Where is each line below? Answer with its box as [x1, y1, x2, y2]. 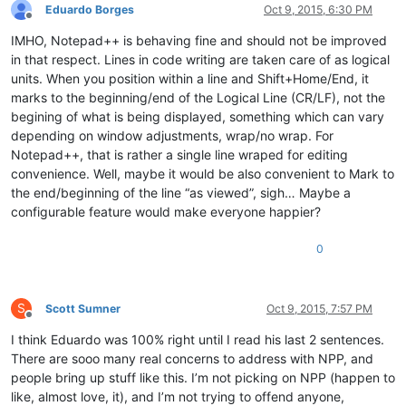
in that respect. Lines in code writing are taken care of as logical [11, 51, 390, 67]
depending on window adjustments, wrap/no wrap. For [11, 127, 333, 143]
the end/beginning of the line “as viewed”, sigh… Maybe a [11, 184, 351, 200]
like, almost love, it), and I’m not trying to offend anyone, [11, 388, 344, 404]
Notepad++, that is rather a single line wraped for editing [11, 146, 348, 162]
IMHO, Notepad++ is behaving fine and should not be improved [11, 32, 387, 48]
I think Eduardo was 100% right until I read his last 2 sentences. [11, 331, 384, 347]
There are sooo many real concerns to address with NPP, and [11, 350, 373, 366]
